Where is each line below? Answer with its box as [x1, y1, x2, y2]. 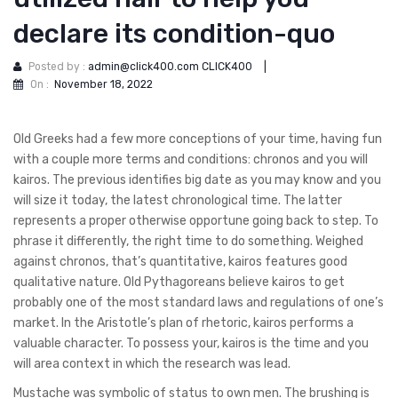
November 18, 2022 [54, 77, 153, 91]
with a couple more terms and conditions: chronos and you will [13, 151, 368, 167]
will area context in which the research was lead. [13, 355, 291, 371]
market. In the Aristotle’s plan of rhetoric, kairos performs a [13, 314, 354, 330]
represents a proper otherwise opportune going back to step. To [13, 212, 378, 228]
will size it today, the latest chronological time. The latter [13, 192, 342, 208]
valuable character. [13, 335, 123, 351]
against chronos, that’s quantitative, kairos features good [13, 253, 347, 269]
